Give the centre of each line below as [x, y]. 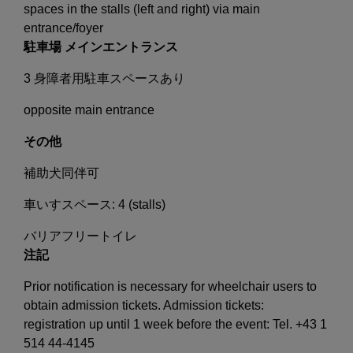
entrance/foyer [63, 28]
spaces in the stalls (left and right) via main [142, 9]
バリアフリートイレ [80, 236]
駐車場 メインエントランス [101, 46]
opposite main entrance [89, 110]
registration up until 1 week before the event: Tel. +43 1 [175, 324]
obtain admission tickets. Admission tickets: [144, 305]
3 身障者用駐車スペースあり [104, 78]
